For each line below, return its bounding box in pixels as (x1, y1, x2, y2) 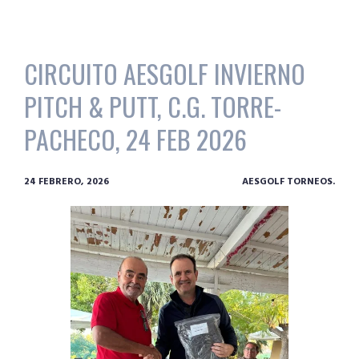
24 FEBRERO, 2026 (24, 174, 109, 191)
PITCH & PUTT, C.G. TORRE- (24, 87, 281, 126)
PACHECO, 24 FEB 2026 (24, 120, 247, 159)
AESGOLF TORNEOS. (242, 174, 335, 191)
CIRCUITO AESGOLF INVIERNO (24, 54, 305, 93)
